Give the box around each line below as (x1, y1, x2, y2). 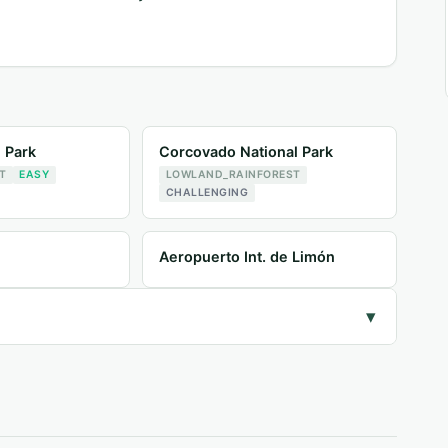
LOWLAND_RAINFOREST (165, 168, 301, 182)
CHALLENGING (165, 186, 249, 200)
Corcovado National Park (159, 143, 334, 161)
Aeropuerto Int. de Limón (159, 247, 336, 265)
